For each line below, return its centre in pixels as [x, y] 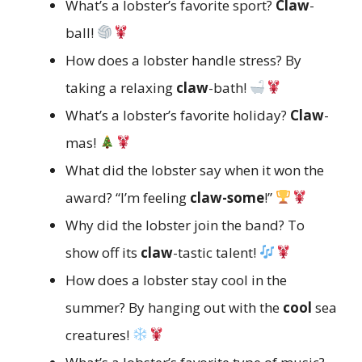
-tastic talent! [216, 252]
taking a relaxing [121, 87]
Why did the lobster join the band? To [185, 225]
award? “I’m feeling [128, 197]
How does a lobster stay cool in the [176, 280]
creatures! [99, 335]
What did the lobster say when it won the [195, 170]
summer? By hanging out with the [174, 307]
